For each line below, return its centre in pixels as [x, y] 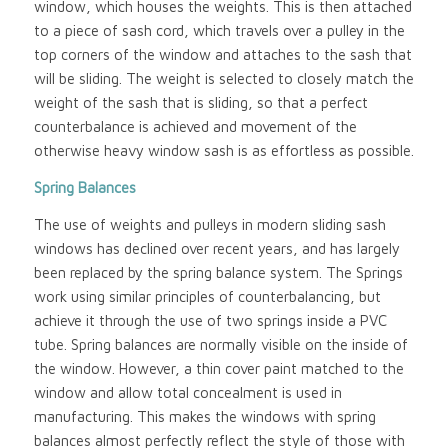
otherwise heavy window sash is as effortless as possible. [223, 151]
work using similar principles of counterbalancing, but [207, 296]
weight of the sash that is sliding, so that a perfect [200, 103]
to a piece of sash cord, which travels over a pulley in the [219, 31]
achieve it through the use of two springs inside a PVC [210, 320]
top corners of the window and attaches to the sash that [222, 55]
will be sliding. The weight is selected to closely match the [223, 79]
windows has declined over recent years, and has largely [216, 248]
